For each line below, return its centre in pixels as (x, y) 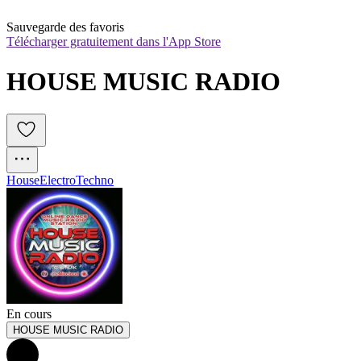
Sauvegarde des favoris (65, 27)
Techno (95, 180)
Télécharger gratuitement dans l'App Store (114, 42)
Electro (58, 180)
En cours (29, 314)
